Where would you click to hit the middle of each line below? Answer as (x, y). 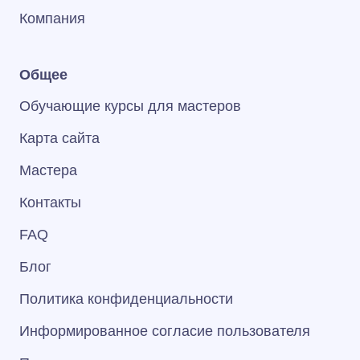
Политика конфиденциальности (126, 299)
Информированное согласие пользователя (165, 331)
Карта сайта (59, 138)
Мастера (48, 170)
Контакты (50, 202)
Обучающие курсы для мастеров (130, 106)
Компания (52, 18)
